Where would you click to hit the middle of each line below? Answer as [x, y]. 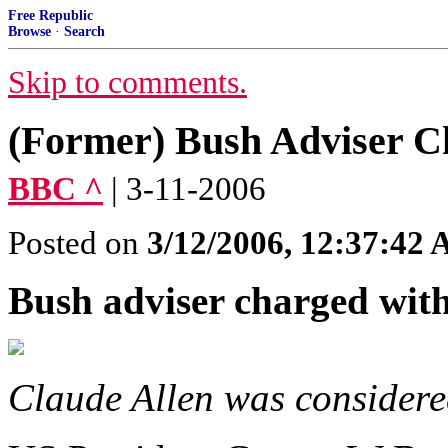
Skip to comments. [127, 82]
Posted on [77, 243]
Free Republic [50, 15]
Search [84, 31]
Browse [29, 31]
